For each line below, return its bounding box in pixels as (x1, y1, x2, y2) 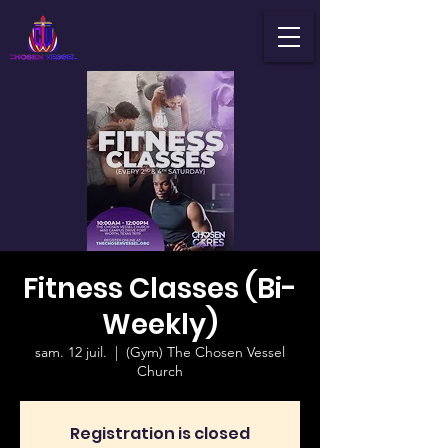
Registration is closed (70, 422, 250, 445)
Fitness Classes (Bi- (23, 269, 297, 308)
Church (137, 362, 183, 380)
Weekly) (102, 305, 218, 344)
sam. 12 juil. (35, 343, 107, 361)
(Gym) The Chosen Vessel (126, 343, 285, 361)
